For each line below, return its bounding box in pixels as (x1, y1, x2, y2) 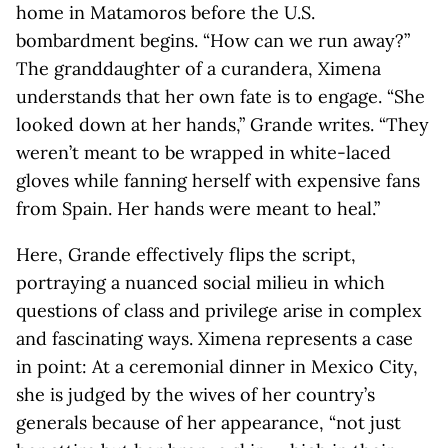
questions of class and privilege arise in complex (16, 299, 422, 322)
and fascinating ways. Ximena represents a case (16, 327, 413, 350)
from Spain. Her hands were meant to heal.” (16, 197, 380, 220)
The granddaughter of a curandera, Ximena (16, 57, 381, 80)
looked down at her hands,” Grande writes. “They (16, 113, 429, 136)
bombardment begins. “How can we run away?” (16, 29, 410, 52)
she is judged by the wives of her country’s (16, 383, 375, 406)
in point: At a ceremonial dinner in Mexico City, (16, 355, 418, 378)
